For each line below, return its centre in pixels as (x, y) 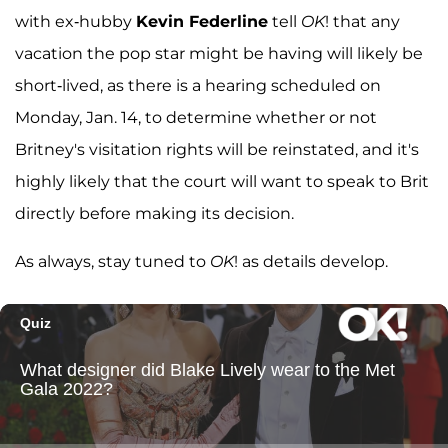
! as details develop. (311, 261)
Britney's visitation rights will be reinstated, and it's (217, 149)
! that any (362, 21)
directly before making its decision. (154, 213)
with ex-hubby (75, 21)
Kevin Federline (202, 21)
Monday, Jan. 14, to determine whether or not (196, 117)
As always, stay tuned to (112, 261)
